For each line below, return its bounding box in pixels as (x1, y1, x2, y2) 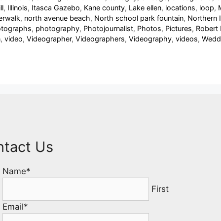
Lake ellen (129, 3, 161, 12)
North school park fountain (94, 14, 184, 23)
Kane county (84, 3, 125, 12)
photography (36, 24, 79, 33)
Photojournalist (83, 24, 133, 33)
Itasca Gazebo (32, 3, 80, 12)
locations (165, 3, 195, 12)
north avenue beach (24, 14, 90, 23)
